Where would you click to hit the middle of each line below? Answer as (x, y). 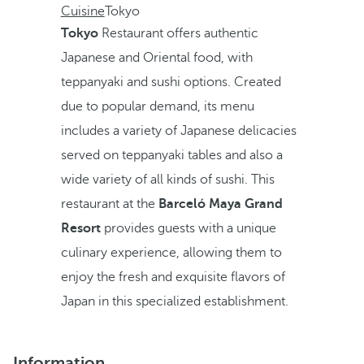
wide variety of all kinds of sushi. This (167, 180)
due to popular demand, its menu (157, 106)
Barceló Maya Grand (220, 204)
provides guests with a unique (188, 228)
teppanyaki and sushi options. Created (171, 82)
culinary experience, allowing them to (171, 253)
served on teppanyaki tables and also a (171, 155)
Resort (80, 228)
